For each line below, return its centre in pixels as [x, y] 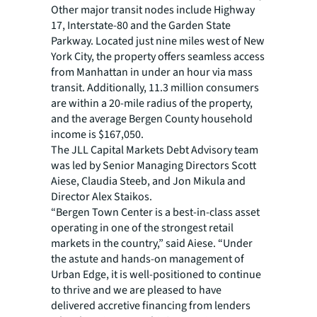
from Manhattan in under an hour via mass [152, 72]
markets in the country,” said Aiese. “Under [152, 243]
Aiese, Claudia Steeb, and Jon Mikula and [148, 181]
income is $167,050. [97, 134]
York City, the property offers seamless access [158, 57]
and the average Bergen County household [152, 119]
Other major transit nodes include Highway [153, 10]
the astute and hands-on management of [148, 259]
